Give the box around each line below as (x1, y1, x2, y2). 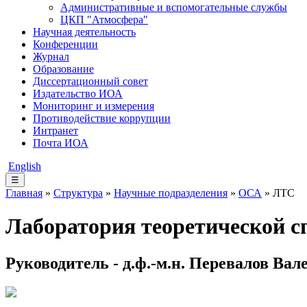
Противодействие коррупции (33, 112, 171, 124)
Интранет (33, 125, 78, 136)
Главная (5, 187, 42, 199)
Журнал (33, 51, 69, 62)
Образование (33, 63, 94, 75)
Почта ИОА (33, 137, 88, 149)
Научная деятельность (33, 26, 136, 38)
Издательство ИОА (33, 88, 123, 99)
